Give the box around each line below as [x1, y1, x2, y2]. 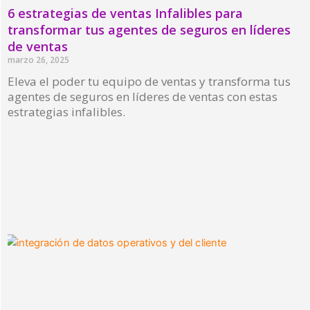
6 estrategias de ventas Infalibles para [8, 5, 243, 22]
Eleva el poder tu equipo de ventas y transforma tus [8, 73, 291, 90]
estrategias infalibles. [8, 104, 125, 120]
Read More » [8, 129, 62, 142]
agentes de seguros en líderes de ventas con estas [8, 89, 277, 105]
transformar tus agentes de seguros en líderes [8, 21, 291, 39]
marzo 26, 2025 [8, 54, 69, 66]
